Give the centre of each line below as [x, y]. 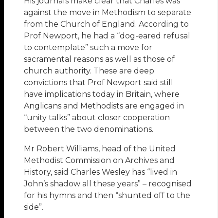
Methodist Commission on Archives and [100, 161]
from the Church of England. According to [107, 24]
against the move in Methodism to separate [108, 13]
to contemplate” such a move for [88, 48]
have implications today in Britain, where [102, 94]
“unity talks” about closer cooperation [97, 118]
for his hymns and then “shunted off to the [107, 196]
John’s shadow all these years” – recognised [108, 184]
